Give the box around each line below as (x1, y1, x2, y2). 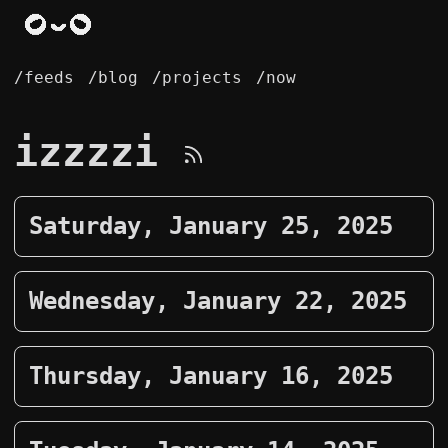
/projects (152, 68, 242, 87)
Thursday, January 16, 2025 (29, 362, 393, 390)
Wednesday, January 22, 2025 (29, 287, 407, 315)
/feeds (14, 68, 74, 87)
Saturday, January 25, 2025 (29, 212, 393, 240)
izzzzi (14, 129, 182, 175)
